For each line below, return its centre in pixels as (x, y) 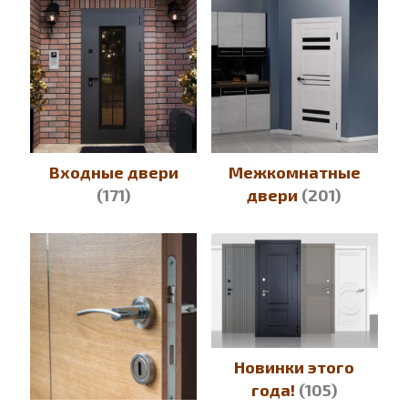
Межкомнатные (294, 172)
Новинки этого (295, 367)
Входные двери (113, 172)
